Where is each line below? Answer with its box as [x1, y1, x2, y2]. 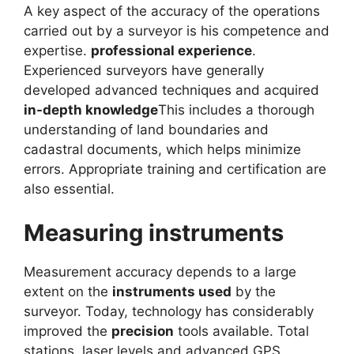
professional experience [91, 43, 252, 59]
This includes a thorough [158, 102, 314, 119]
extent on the [24, 283, 112, 299]
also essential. [24, 181, 115, 198]
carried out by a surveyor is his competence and [24, 23, 330, 40]
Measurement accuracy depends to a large [24, 263, 296, 280]
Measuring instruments [24, 218, 284, 247]
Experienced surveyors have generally [24, 62, 264, 79]
